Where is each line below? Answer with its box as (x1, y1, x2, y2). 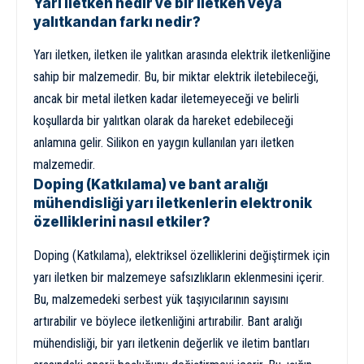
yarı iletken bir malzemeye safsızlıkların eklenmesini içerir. (33, 269, 324, 285)
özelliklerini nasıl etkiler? (33, 214, 210, 231)
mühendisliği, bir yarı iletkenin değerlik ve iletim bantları (33, 335, 310, 351)
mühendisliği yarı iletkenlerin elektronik (33, 195, 312, 212)
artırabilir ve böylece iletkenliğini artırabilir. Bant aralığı (33, 313, 302, 329)
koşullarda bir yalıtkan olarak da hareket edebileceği (33, 113, 293, 129)
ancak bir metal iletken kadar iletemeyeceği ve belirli (33, 91, 299, 107)
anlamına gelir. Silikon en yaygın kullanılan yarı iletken (33, 135, 294, 151)
